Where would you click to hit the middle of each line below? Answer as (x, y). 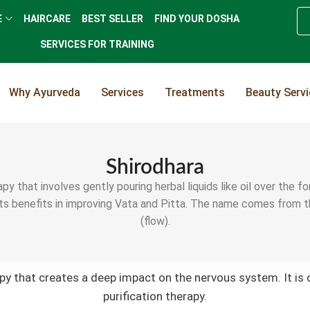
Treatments (194, 92)
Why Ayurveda (44, 92)
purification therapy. (155, 297)
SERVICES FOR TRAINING (97, 44)
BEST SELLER (112, 19)
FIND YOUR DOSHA (197, 19)
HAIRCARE (47, 19)
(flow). (155, 221)
